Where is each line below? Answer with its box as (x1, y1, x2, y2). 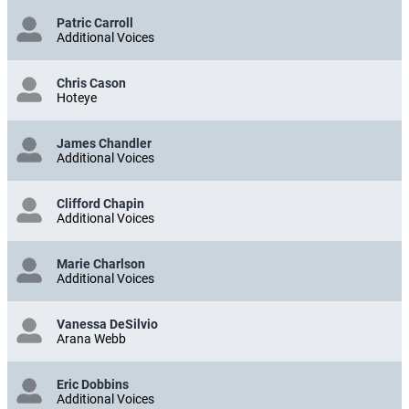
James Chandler (57, 135, 152, 151)
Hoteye (57, 89, 97, 105)
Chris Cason (57, 75, 126, 90)
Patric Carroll (57, 15, 133, 30)
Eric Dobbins (57, 376, 129, 392)
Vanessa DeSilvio (57, 316, 158, 331)
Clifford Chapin (57, 195, 144, 211)
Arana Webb (57, 330, 126, 346)
